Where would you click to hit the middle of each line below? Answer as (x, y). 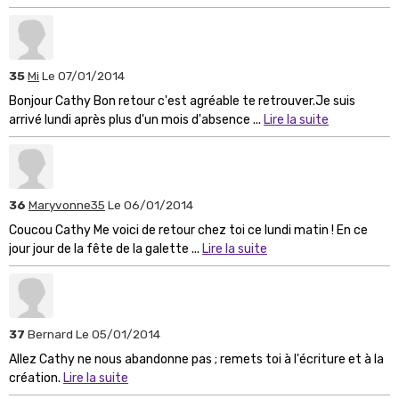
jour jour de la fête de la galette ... (106, 248)
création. (36, 378)
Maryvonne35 (67, 204)
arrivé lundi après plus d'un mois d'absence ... (136, 119)
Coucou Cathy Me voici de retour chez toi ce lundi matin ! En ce (188, 230)
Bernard (52, 334)
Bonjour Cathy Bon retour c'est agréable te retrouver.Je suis (182, 101)
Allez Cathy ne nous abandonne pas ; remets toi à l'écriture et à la (196, 359)
